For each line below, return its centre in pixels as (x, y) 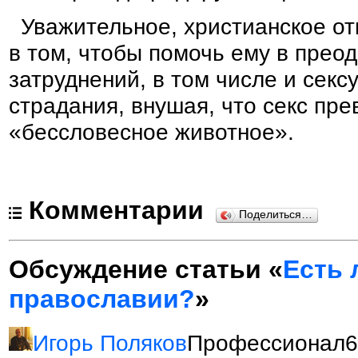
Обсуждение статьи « (146, 269)
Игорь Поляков (110, 343)
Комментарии (116, 211)
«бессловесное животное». (151, 131)
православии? (102, 298)
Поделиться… (276, 215)
